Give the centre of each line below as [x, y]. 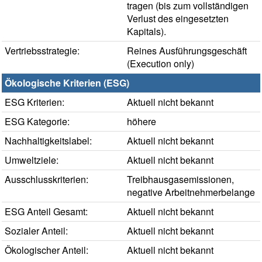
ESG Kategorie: [37, 122]
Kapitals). [146, 32]
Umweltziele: [32, 160]
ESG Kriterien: [35, 102]
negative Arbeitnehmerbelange [191, 192]
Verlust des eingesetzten [178, 19]
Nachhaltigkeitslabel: [48, 141]
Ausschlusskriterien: [46, 180]
